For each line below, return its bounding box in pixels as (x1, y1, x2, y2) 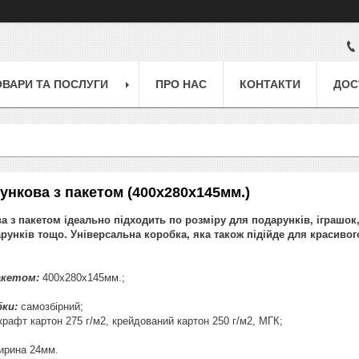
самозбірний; (18, 300, 83, 313)
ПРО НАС (155, 77, 207, 91)
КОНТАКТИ (240, 77, 301, 91)
